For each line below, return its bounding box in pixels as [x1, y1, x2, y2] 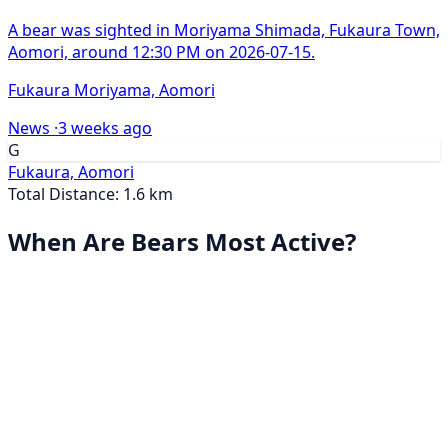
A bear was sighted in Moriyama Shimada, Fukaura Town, [8, 19, 440, 42]
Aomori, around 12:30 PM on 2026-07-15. [8, 41, 315, 64]
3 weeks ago [58, 117, 152, 140]
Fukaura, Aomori [8, 161, 134, 184]
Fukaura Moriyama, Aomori [8, 79, 215, 102]
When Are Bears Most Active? [8, 225, 356, 259]
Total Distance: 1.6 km [8, 183, 173, 206]
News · [8, 117, 58, 140]
